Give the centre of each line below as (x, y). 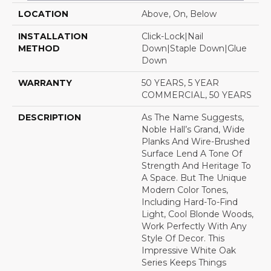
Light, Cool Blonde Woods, (198, 214)
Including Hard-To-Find (190, 202)
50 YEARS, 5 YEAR (180, 83)
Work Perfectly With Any (194, 227)
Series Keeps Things (184, 263)
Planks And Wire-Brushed (196, 142)
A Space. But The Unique (194, 178)
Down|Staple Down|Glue (194, 49)
